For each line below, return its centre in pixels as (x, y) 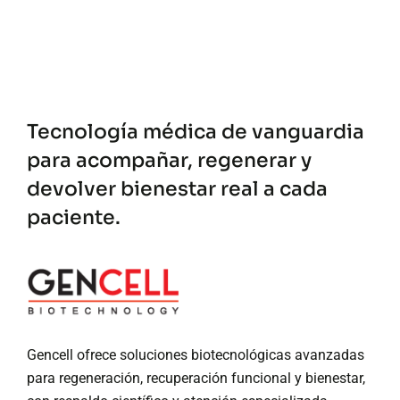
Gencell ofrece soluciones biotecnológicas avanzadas (196, 354)
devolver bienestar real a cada (177, 188)
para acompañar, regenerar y (169, 160)
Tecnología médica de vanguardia (196, 131)
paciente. (74, 217)
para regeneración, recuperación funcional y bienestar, (196, 378)
